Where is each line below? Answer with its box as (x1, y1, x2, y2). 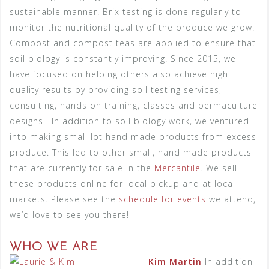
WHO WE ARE (10, 241, 98, 253)
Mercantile (154, 162, 201, 174)
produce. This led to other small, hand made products (10, 147, 252, 158)
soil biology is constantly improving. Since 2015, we (10, 53, 236, 64)
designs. (10, 115, 46, 127)
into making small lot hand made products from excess (10, 131, 256, 142)
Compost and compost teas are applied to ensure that (10, 37, 256, 49)
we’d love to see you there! (10, 209, 129, 220)
